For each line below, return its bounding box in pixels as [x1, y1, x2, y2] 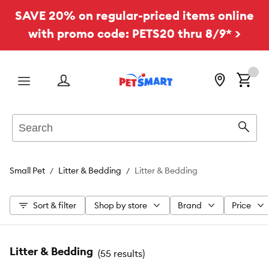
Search [12, 114, 40, 125]
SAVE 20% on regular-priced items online [15, 8, 254, 23]
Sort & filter [33, 200, 76, 211]
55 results [100, 247, 142, 259]
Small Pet [10, 165, 45, 176]
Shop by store [94, 200, 147, 211]
